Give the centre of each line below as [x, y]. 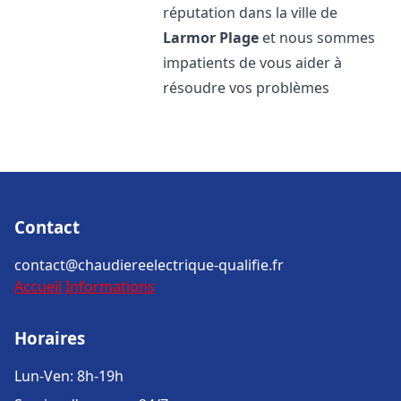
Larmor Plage [211, 38]
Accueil [38, 286]
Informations [110, 286]
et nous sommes [317, 38]
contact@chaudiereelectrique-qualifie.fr [149, 265]
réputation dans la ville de [251, 13]
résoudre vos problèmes [247, 88]
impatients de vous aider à [253, 63]
